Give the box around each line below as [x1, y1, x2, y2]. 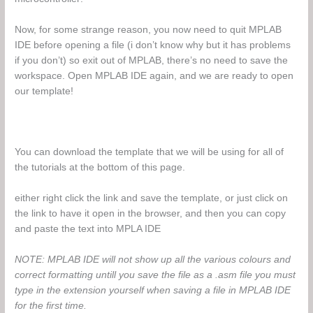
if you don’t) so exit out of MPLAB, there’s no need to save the [15, 54, 289, 66]
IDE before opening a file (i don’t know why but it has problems [15, 39, 291, 50]
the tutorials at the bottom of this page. [15, 162, 186, 173]
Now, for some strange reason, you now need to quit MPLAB [15, 24, 282, 35]
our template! [15, 85, 74, 96]
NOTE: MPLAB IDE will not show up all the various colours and [15, 254, 291, 265]
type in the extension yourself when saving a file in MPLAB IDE [15, 285, 291, 296]
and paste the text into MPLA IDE [15, 224, 161, 235]
